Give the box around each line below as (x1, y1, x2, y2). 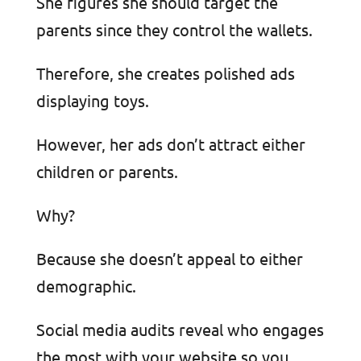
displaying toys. (35, 90, 149, 111)
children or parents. (35, 161, 178, 182)
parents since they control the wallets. (35, 19, 313, 40)
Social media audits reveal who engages (35, 319, 324, 340)
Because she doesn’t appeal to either (35, 248, 303, 269)
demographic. (35, 276, 136, 297)
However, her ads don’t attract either (35, 134, 305, 155)
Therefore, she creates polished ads (35, 63, 295, 84)
